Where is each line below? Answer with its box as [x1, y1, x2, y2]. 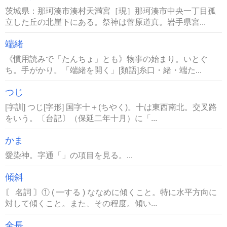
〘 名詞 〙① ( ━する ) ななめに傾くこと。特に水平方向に [5, 187, 217, 197]
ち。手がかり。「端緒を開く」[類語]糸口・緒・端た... [5, 65, 202, 74]
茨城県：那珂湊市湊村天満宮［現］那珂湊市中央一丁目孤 [5, 6, 216, 15]
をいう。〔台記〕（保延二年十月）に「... [5, 113, 157, 123]
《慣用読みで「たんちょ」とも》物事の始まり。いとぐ [5, 54, 208, 63]
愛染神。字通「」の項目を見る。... [5, 150, 133, 160]
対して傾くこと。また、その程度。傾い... [5, 199, 157, 208]
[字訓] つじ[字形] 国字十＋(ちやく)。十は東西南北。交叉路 [5, 102, 217, 111]
